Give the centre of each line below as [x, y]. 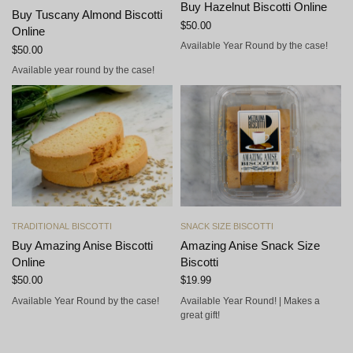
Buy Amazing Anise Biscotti [82, 245]
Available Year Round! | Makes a [250, 301]
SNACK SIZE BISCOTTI [227, 226]
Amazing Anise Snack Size [250, 245]
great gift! [200, 315]
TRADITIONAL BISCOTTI [62, 226]
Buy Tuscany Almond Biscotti [87, 15]
